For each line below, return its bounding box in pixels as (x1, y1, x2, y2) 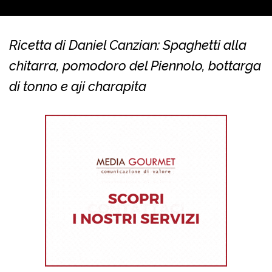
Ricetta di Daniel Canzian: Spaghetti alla (9, 37, 246, 53)
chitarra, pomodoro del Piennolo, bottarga (9, 58, 261, 74)
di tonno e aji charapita (9, 78, 146, 95)
